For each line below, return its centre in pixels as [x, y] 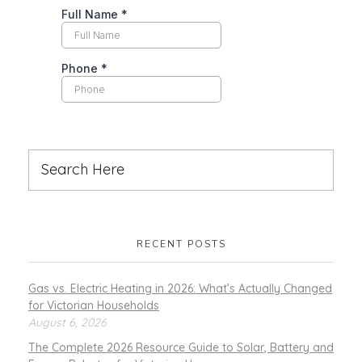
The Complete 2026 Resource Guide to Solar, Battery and [181, 347]
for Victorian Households [94, 306]
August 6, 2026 [67, 323]
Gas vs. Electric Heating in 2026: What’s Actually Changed [180, 289]
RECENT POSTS [181, 244]
